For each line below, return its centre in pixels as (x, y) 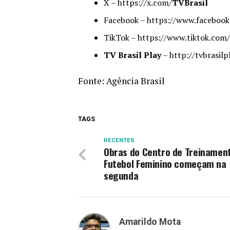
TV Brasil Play (132, 55)
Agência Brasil (136, 81)
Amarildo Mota (150, 222)
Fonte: (92, 81)
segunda (121, 175)
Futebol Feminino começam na (165, 163)
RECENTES (119, 140)
